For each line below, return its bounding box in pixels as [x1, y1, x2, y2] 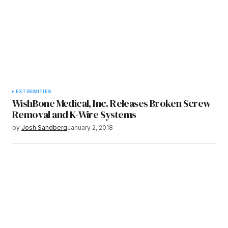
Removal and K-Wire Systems [12, 107, 136, 122]
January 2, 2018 [67, 124, 113, 132]
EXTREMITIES [16, 89, 51, 95]
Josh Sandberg [21, 124, 67, 132]
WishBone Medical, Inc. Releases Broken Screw [12, 96, 211, 111]
